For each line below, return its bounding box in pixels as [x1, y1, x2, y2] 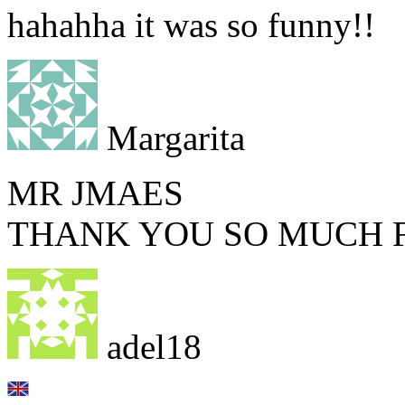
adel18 [98, 326, 202, 366]
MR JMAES [7, 173, 184, 212]
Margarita [98, 118, 245, 157]
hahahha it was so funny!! [7, 5, 375, 44]
